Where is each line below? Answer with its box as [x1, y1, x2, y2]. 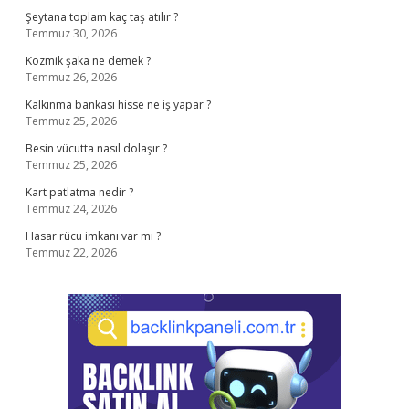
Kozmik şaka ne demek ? [26, 53, 151, 68]
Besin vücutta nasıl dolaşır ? [26, 141, 167, 156]
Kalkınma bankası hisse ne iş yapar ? [26, 97, 211, 112]
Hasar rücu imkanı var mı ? [26, 228, 161, 244]
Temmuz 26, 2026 [26, 69, 117, 85]
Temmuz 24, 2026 [26, 201, 117, 216]
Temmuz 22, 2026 [26, 245, 117, 260]
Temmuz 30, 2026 [26, 26, 117, 41]
